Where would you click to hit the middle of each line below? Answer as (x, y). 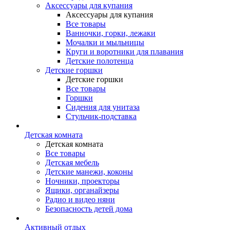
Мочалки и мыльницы (105, 42)
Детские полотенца (100, 61)
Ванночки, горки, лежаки (111, 33)
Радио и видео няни (80, 199)
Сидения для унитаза (103, 107)
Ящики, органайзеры (82, 190)
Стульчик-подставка (101, 116)
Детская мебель (72, 162)
